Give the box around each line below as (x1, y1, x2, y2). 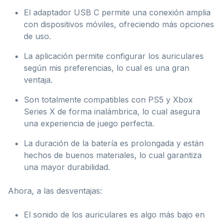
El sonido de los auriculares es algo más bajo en (24, 209, 205, 220)
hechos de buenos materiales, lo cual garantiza (24, 150, 202, 160)
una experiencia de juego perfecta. (24, 118, 154, 128)
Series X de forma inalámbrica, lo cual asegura (24, 106, 200, 116)
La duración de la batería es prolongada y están (24, 138, 204, 148)
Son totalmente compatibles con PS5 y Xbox (24, 94, 193, 105)
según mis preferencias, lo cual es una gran (24, 62, 189, 73)
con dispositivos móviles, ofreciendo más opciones (24, 19, 214, 29)
